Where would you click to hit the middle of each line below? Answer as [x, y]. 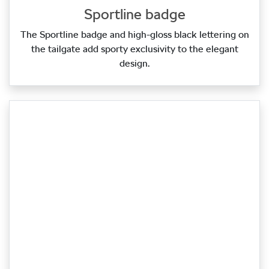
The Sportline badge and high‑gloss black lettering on [134, 35]
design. [134, 64]
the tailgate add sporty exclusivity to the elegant [134, 49]
